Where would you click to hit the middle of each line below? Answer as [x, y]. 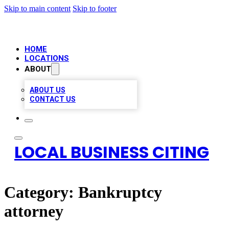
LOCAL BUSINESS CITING [112, 152]
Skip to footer [95, 8]
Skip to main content [37, 8]
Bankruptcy [120, 192]
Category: [41, 192]
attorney [34, 211]
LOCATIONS [47, 58]
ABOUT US [48, 90]
